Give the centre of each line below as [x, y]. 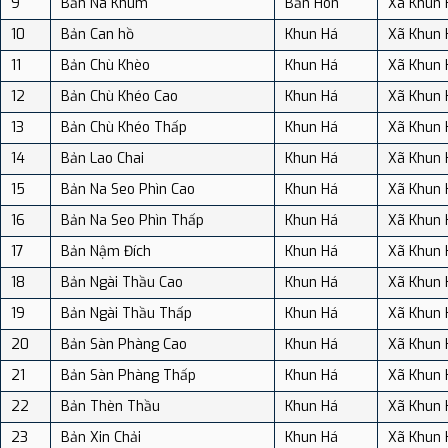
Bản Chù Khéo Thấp [124, 127]
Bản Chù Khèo [105, 65]
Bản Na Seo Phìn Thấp [132, 220]
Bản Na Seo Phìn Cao [128, 189]
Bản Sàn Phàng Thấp [128, 375]
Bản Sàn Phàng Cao [124, 344]
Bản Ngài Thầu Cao [122, 282]
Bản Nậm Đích [106, 251]
